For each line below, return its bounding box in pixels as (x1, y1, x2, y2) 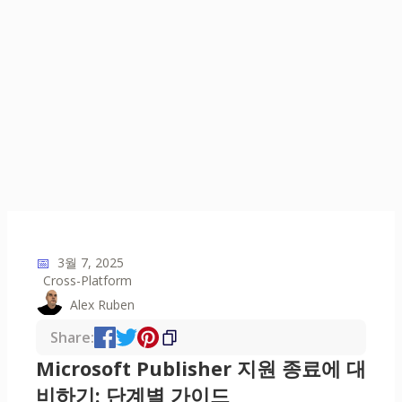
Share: (50, 328, 94, 348)
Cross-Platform (43, 272, 132, 290)
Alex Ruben (70, 295, 135, 313)
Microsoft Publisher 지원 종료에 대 (36, 355, 366, 382)
